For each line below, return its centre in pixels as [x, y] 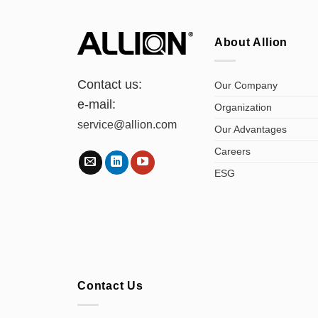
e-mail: [97, 104]
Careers [232, 151]
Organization [243, 107]
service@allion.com [127, 124]
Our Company [246, 85]
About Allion [251, 42]
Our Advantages [250, 129]
